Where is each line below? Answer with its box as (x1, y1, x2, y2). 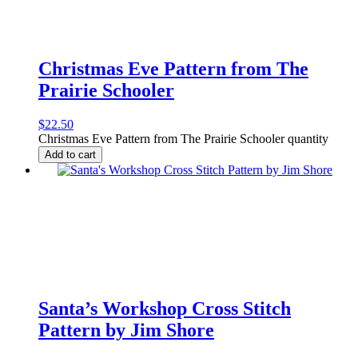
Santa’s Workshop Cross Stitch (38, 298, 291, 320)
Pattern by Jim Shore (38, 320, 214, 341)
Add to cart (45, 148, 96, 161)
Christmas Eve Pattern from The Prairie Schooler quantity (38, 131, 328, 145)
